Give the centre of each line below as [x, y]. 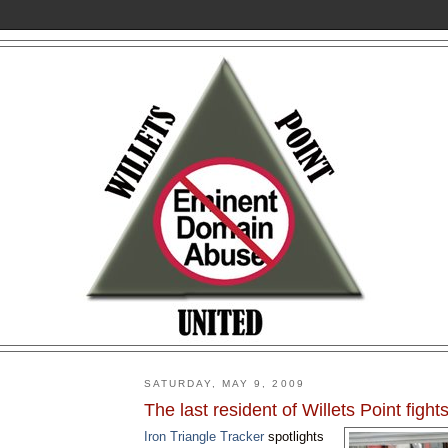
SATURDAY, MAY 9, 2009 [224, 384]
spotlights [294, 436]
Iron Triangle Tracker [204, 436]
